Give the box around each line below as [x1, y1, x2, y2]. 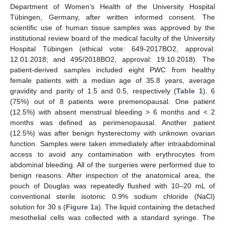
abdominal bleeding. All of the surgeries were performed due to [10, 160, 215, 169]
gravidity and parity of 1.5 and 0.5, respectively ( [10, 86, 177, 95]
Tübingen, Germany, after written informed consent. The [10, 13, 215, 21]
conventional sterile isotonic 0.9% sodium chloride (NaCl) [10, 192, 215, 200]
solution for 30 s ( [10, 202, 66, 211]
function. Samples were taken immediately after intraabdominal [10, 139, 215, 148]
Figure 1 [66, 202, 94, 211]
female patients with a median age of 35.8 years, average [10, 76, 215, 84]
